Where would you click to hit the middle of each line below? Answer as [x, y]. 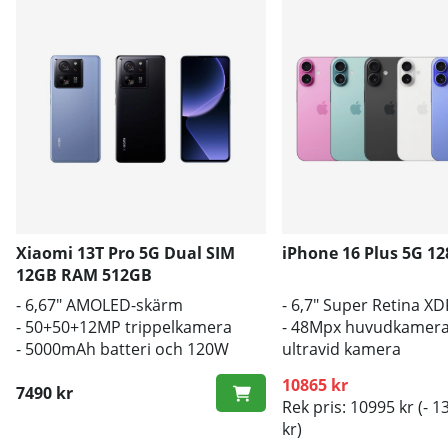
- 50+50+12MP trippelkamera [124, 326]
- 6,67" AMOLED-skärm [99, 304]
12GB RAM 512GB [84, 274]
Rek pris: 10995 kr [347, 406]
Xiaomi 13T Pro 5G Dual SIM [125, 252]
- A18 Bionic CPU [343, 370]
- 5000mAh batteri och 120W [122, 348]
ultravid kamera [341, 348]
